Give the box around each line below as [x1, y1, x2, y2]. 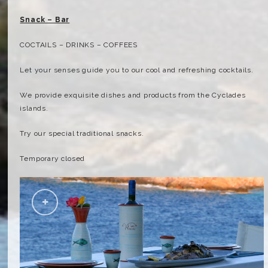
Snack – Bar [20, 16, 70, 24]
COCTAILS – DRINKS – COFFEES [20, 41, 138, 49]
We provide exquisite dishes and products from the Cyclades [20, 91, 246, 99]
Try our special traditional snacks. [20, 129, 144, 138]
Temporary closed [20, 154, 86, 163]
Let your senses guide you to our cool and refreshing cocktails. [20, 66, 254, 74]
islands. [20, 104, 48, 112]
